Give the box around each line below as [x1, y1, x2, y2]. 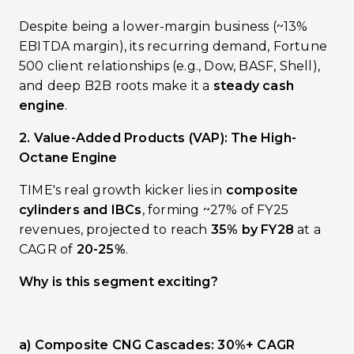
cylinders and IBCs [19, 202, 142, 217]
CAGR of [19, 242, 77, 257]
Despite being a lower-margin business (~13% [19, 19, 308, 34]
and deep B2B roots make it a [19, 78, 213, 93]
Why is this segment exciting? [19, 274, 218, 289]
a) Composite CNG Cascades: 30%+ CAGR [19, 337, 296, 352]
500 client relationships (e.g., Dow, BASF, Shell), [19, 58, 321, 73]
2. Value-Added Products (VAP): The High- [19, 130, 297, 145]
